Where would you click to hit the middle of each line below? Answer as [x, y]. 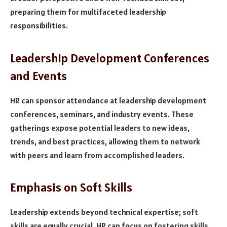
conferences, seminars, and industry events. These [102, 114]
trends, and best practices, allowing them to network [105, 141]
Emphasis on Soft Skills [71, 187]
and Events [39, 75]
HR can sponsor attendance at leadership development [108, 100]
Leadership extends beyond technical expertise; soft [104, 212]
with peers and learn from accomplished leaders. [97, 155]
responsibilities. [39, 26]
